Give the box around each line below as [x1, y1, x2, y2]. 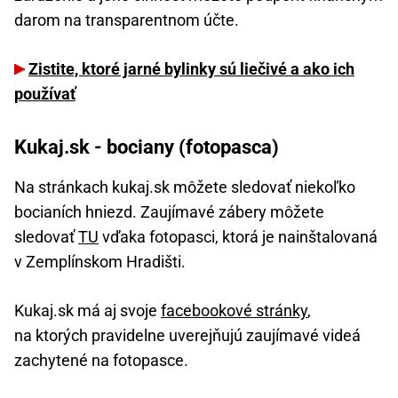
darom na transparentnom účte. [14, 10, 239, 29]
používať [14, 84, 76, 103]
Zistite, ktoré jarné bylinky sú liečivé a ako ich [28, 59, 354, 78]
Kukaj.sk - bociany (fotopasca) [14, 135, 279, 158]
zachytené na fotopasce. [14, 350, 188, 370]
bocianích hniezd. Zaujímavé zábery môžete [14, 202, 324, 221]
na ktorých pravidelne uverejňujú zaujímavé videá [14, 325, 361, 345]
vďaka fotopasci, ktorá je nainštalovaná [99, 227, 378, 246]
